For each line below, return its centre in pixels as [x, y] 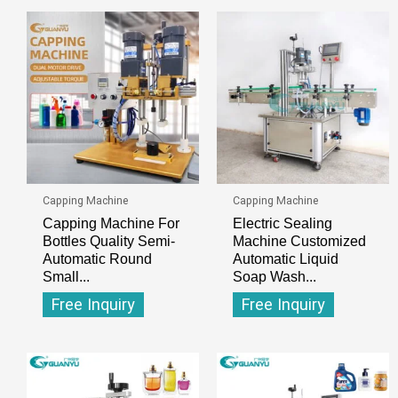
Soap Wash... [274, 276]
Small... [66, 276]
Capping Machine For [111, 223]
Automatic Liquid [285, 258]
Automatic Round [97, 258]
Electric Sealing [282, 223]
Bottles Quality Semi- [108, 240]
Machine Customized [299, 240]
